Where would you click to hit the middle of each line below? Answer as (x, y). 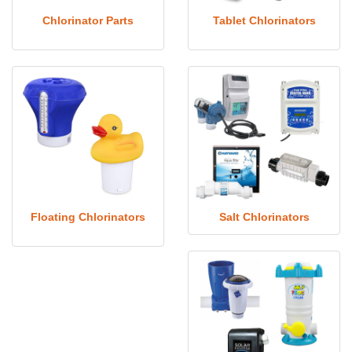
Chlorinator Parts (88, 21)
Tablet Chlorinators (264, 21)
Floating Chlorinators (88, 217)
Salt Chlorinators (264, 217)
